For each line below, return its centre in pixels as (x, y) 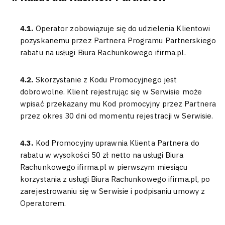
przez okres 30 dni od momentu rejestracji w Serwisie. (117, 116)
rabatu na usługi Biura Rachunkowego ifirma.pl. (103, 52)
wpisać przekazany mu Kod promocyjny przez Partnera (118, 104)
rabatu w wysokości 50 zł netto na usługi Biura (102, 155)
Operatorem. (43, 203)
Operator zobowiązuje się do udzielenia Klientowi (123, 28)
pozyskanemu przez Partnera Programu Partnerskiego (118, 40)
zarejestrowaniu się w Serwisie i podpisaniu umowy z (113, 191)
